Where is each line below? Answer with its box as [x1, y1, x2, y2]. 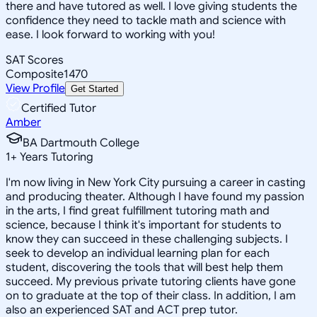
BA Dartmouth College [23, 135, 139, 150]
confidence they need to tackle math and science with [6, 13, 286, 28]
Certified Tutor [21, 100, 96, 115]
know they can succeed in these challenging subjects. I [6, 231, 288, 246]
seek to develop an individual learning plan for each [6, 246, 270, 260]
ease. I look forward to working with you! [6, 27, 215, 42]
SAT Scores [6, 52, 64, 67]
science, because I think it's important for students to [6, 217, 282, 232]
